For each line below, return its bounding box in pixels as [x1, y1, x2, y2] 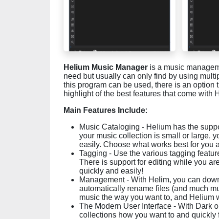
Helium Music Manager [64, 63, 148, 71]
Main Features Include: [64, 106, 148, 114]
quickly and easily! [79, 167, 143, 175]
